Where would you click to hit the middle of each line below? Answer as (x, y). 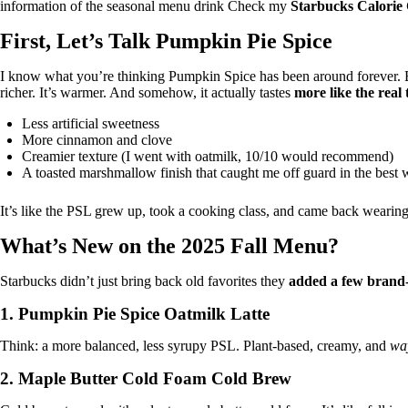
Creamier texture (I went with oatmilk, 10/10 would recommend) (208, 157)
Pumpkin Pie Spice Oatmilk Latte (144, 314)
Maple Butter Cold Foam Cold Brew (155, 379)
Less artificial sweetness (91, 124)
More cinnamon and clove (97, 140)
